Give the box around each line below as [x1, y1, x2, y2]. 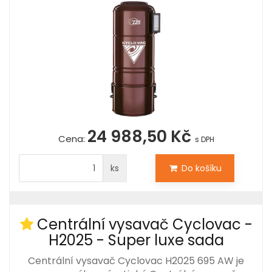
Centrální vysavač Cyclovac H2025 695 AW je [28, 253, 244, 268]
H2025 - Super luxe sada [48, 229, 224, 250]
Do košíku [178, 161, 222, 174]
